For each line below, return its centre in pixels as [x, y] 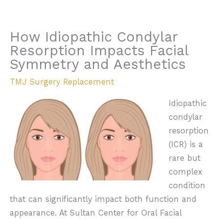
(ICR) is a [186, 145]
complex [185, 172]
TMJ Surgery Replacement [62, 82]
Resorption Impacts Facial [99, 50]
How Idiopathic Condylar [94, 37]
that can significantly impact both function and [103, 199]
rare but [184, 158]
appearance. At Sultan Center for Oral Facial [96, 213]
